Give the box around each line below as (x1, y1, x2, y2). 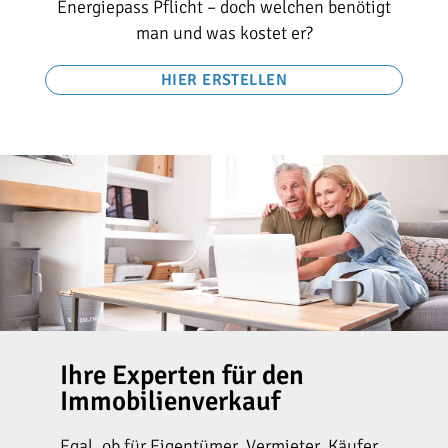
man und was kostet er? (135, 22, 313, 45)
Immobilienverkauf (60, 384, 280, 418)
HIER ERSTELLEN (160, 69, 288, 90)
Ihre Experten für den (60, 358, 304, 392)
